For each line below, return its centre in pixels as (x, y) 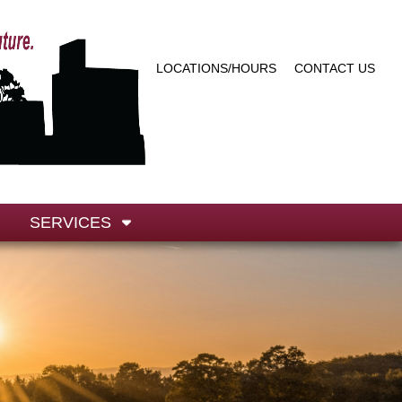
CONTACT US (335, 68)
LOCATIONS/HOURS (216, 68)
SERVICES (70, 223)
